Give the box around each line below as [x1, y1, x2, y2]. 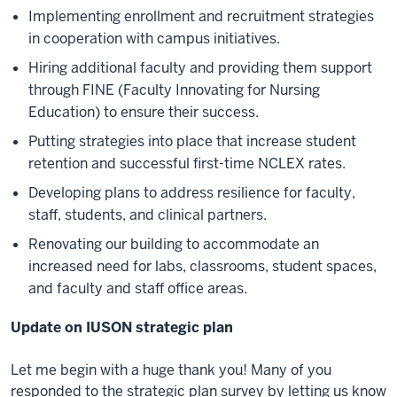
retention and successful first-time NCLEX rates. [28, 154, 346, 173]
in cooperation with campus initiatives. [28, 29, 280, 48]
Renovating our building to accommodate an [28, 235, 319, 253]
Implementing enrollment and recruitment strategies [28, 7, 374, 26]
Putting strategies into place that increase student [28, 132, 356, 151]
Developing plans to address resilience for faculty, [28, 183, 355, 202]
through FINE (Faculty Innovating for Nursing [28, 81, 320, 99]
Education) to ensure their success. [28, 103, 259, 121]
